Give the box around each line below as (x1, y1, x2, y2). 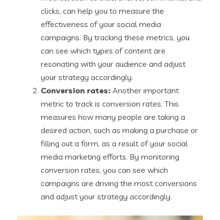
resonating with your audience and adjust (41, 59, 186, 69)
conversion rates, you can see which (41, 165, 168, 175)
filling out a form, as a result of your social (41, 138, 188, 149)
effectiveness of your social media (41, 19, 161, 29)
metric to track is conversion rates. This (41, 99, 179, 109)
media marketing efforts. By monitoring (41, 152, 179, 162)
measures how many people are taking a (41, 112, 185, 122)
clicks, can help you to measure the (41, 6, 164, 16)
